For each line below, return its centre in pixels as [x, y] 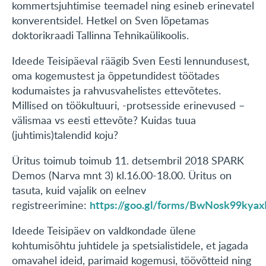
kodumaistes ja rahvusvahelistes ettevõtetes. [116, 91]
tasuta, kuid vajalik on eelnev [79, 190]
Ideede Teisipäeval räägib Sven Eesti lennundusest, [131, 61]
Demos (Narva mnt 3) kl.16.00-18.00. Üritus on [122, 175]
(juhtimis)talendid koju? [65, 135]
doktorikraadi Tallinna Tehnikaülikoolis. [100, 35]
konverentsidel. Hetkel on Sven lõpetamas [110, 20]
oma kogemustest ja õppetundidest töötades [116, 76]
